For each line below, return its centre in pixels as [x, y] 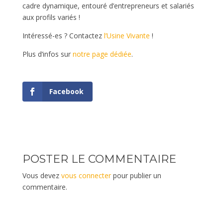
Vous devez [42, 176]
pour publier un [136, 176]
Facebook [66, 91]
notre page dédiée [102, 54]
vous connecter [86, 176]
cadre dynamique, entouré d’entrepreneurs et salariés [108, 6]
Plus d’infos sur [47, 54]
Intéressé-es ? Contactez [63, 36]
